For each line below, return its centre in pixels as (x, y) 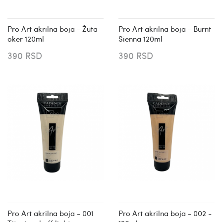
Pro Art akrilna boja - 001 (51, 213)
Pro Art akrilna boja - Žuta (53, 28)
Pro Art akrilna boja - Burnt (165, 28)
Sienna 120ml (140, 38)
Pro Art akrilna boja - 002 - (165, 213)
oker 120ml (26, 38)
